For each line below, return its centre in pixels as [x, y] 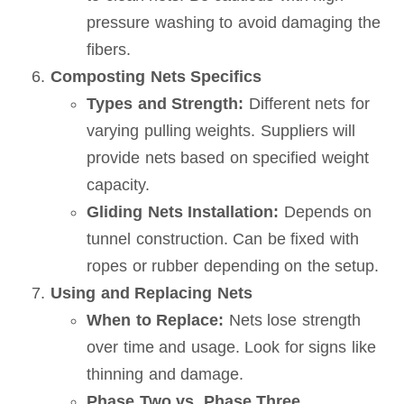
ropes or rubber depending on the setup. [233, 266]
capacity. [118, 185]
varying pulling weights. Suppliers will [221, 131]
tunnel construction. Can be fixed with [223, 239]
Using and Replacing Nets [151, 293]
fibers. [109, 50]
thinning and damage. [165, 374]
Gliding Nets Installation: [183, 212]
